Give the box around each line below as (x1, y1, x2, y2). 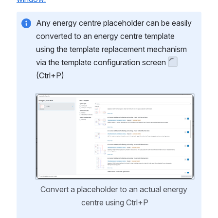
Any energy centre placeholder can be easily (36, 18, 192, 28)
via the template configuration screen (36, 57, 168, 67)
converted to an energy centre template (36, 31, 175, 41)
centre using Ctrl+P (81, 197, 148, 207)
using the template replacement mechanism (36, 44, 187, 54)
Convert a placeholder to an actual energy (40, 184, 187, 194)
